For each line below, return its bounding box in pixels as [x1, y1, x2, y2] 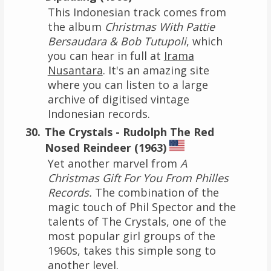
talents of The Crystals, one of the [47, 214, 226, 229]
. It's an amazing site [102, 62, 209, 77]
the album [47, 19, 105, 34]
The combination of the [91, 184, 219, 200]
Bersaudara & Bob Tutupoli [47, 33, 186, 48]
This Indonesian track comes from [47, 4, 226, 19]
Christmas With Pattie [104, 19, 215, 34]
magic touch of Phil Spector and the [47, 199, 236, 214]
